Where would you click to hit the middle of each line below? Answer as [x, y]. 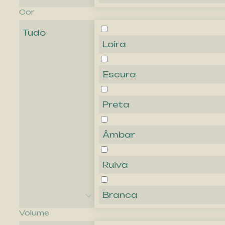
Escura [119, 75]
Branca [120, 195]
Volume [34, 213]
